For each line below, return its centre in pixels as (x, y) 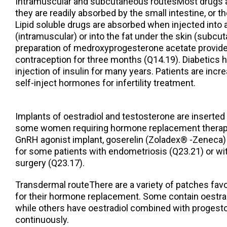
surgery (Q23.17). (50, 163)
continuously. (42, 220)
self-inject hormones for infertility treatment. (105, 83)
